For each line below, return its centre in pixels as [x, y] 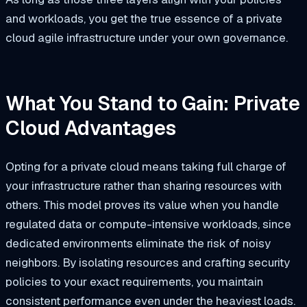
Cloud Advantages [91, 128]
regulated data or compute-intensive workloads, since [148, 224]
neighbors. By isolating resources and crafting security [148, 262]
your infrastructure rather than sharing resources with [144, 185]
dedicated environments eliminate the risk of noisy [138, 243]
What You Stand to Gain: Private [153, 103]
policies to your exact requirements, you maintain [134, 281]
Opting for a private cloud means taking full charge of [146, 166]
